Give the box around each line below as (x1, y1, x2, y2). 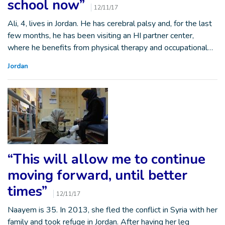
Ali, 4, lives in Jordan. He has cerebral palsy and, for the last (8, 18, 212, 29)
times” (8, 182, 51, 201)
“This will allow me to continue (8, 150, 205, 169)
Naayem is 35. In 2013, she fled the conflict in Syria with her (8, 204, 217, 215)
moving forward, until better (8, 166, 187, 185)
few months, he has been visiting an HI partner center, (8, 30, 194, 41)
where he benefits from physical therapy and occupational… (8, 42, 213, 53)
